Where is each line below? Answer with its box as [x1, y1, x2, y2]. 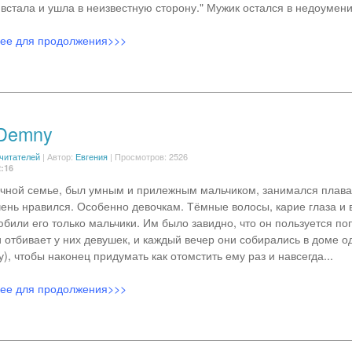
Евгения [75, 150, 108, 163]
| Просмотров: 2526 [107, 150, 188, 163]
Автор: [46, 150, 75, 163]
